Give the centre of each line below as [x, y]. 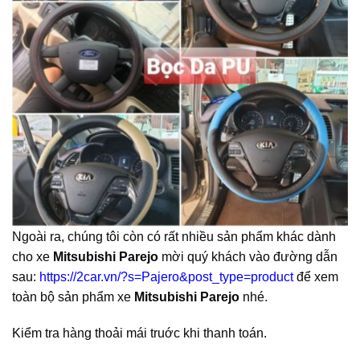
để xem [316, 276]
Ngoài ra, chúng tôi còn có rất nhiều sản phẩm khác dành [174, 236]
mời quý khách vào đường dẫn [248, 256]
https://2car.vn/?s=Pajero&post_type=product [166, 276]
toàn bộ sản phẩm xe [73, 297]
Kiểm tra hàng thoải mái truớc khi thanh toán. [139, 333]
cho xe [33, 256]
